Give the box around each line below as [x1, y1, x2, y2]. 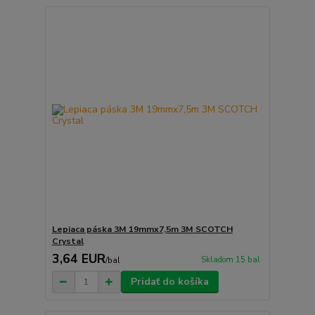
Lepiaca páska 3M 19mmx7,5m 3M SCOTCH [51, 224, 233, 236]
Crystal [51, 236, 84, 247]
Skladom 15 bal [200, 254, 260, 265]
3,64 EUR [51, 250, 105, 268]
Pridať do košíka [130, 275, 209, 289]
